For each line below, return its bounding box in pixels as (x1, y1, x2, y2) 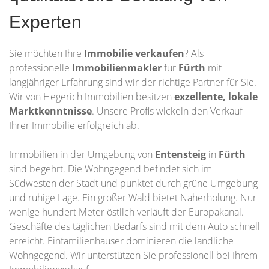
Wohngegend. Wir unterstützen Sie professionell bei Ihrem (9, 249, 258, 262)
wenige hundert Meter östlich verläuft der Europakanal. (9, 205, 244, 219)
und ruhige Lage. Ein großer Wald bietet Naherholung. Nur (9, 191, 256, 204)
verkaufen (135, 47, 184, 60)
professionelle (9, 61, 72, 74)
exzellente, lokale (174, 90, 258, 103)
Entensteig (155, 148, 208, 161)
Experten (9, 12, 82, 32)
